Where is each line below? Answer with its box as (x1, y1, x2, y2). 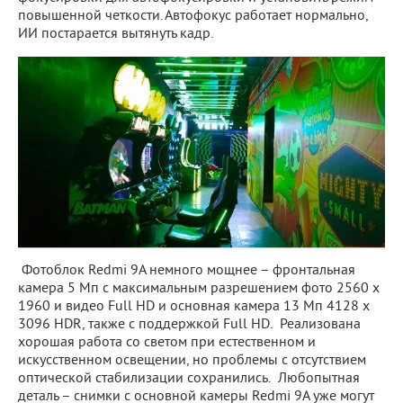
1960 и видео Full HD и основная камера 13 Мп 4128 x (18, 297, 370, 316)
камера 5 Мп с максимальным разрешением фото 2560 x (18, 279, 380, 298)
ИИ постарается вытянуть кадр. (18, 25, 213, 44)
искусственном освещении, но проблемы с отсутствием (18, 351, 366, 370)
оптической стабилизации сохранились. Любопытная (18, 369, 360, 388)
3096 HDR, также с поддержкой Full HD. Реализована (18, 315, 361, 334)
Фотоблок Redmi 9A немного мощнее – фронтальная (18, 261, 355, 280)
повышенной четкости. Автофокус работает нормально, (18, 7, 368, 26)
